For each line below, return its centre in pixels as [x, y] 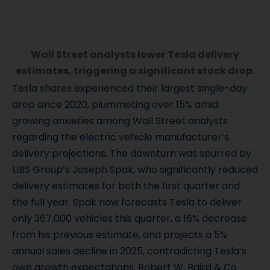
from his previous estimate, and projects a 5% [120, 235]
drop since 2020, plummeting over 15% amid [115, 105]
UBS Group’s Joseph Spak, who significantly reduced [135, 170]
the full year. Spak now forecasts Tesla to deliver [127, 202]
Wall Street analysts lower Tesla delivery [135, 55]
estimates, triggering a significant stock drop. [135, 71]
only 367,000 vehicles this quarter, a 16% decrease [130, 219]
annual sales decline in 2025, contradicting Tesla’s [129, 251]
